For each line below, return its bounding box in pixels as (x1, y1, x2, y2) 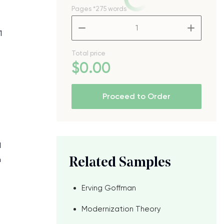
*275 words (93, 5, 126, 12)
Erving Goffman (81, 183, 136, 192)
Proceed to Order (102, 91, 170, 101)
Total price (71, 49, 105, 57)
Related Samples (69, 156, 171, 170)
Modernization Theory (81, 204, 161, 213)
